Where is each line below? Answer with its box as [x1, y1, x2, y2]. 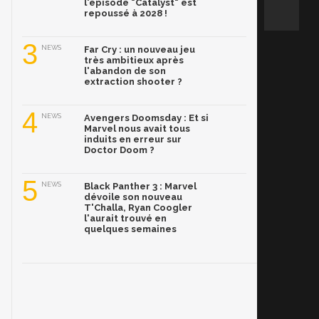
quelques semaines [84, 224, 177, 235]
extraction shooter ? [84, 76, 182, 88]
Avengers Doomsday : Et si [84, 113, 209, 124]
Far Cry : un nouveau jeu [84, 44, 195, 56]
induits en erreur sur [84, 134, 182, 145]
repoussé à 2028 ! [84, 8, 167, 19]
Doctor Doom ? [84, 145, 155, 156]
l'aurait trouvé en [84, 213, 167, 224]
